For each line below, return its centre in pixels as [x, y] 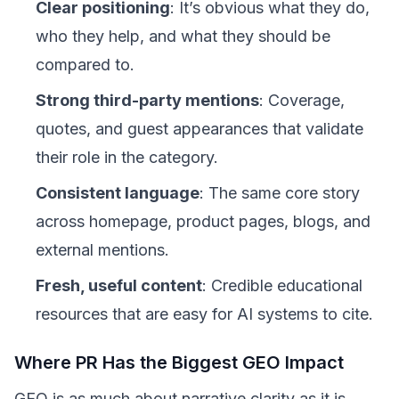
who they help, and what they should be [183, 36]
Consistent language [118, 193]
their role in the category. [127, 157]
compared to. [85, 65]
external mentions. [102, 250]
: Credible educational [282, 285]
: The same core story [280, 193]
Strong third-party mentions [147, 100]
